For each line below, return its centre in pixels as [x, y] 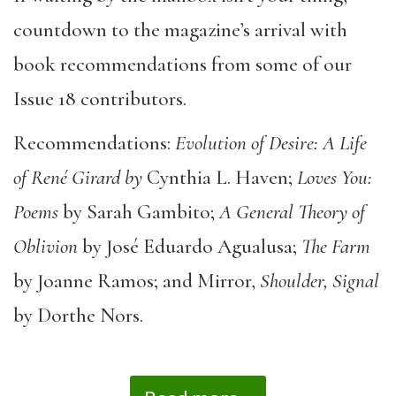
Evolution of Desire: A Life [271, 143]
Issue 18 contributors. [100, 99]
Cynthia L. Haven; [222, 178]
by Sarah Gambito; [139, 212]
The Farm [336, 247]
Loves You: [335, 178]
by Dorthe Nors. [78, 316]
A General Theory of [292, 212]
